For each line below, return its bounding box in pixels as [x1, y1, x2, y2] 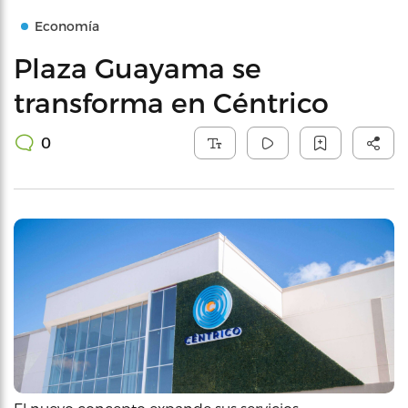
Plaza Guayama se [14, 51, 261, 84]
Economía [35, 18, 99, 34]
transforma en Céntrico [14, 86, 329, 118]
